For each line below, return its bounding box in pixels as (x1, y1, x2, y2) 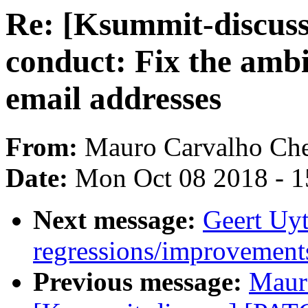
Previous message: (33, 267, 249, 297)
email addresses (5, 80, 221, 116)
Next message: (33, 205, 203, 235)
